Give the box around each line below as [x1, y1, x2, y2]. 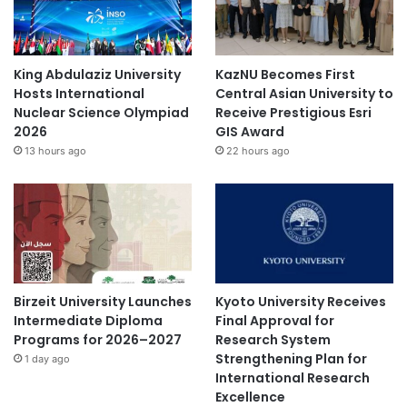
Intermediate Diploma [14, 312, 163, 331]
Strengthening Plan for [214, 350, 367, 369]
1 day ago [25, 352, 70, 366]
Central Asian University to [214, 84, 393, 103]
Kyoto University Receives [214, 293, 386, 312]
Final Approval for [214, 312, 334, 331]
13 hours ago [25, 144, 86, 157]
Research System [214, 331, 331, 350]
